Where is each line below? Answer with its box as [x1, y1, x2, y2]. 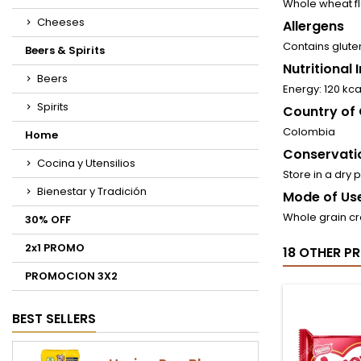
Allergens [283, 17, 344, 35]
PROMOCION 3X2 [25, 268, 118, 284]
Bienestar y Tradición [37, 184, 147, 199]
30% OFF [25, 212, 71, 227]
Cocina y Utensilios [37, 156, 135, 171]
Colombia [283, 124, 335, 139]
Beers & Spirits [25, 43, 105, 58]
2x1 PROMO [25, 240, 85, 255]
